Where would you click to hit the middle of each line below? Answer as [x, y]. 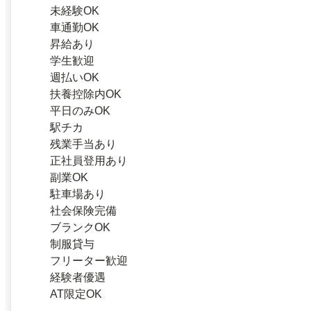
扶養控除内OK [86, 94]
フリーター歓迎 [89, 261]
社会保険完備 [83, 211]
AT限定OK [76, 294]
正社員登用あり [89, 161]
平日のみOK [80, 111]
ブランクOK [80, 228]
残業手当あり [83, 144]
